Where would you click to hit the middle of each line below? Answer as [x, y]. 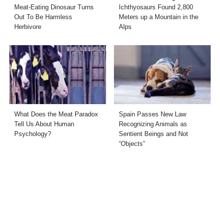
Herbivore [28, 27]
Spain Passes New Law [152, 114]
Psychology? [33, 134]
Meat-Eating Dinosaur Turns [54, 7]
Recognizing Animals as [153, 124]
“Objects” [132, 143]
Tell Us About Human [44, 124]
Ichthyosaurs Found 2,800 [156, 7]
